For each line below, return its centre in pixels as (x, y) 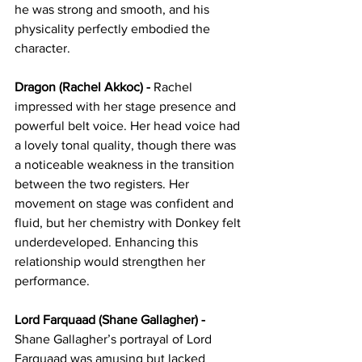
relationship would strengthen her (112, 261)
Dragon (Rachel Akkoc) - (84, 86)
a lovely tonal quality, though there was (127, 145)
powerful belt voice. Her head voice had (129, 125)
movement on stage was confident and (126, 203)
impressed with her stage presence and (127, 106)
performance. (52, 280)
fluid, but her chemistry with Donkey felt (129, 222)
